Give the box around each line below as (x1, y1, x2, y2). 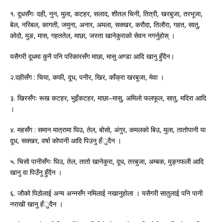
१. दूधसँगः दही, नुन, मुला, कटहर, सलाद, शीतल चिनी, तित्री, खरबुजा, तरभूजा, (10, 9, 203, 19)
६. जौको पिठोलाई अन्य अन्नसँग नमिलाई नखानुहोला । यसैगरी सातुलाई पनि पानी (10, 188, 203, 198)
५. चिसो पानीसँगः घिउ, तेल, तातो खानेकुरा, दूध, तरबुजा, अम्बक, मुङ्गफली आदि (10, 157, 204, 166)
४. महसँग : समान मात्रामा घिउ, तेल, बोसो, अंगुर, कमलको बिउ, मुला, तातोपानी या (10, 125, 206, 135)
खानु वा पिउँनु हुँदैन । (10, 167, 62, 177)
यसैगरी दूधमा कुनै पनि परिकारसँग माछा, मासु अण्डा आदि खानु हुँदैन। (10, 52, 174, 61)
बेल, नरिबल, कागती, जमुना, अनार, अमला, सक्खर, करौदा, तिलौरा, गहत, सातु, (10, 20, 200, 30)
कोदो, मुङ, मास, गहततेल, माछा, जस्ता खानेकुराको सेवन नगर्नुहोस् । (10, 31, 175, 41)
